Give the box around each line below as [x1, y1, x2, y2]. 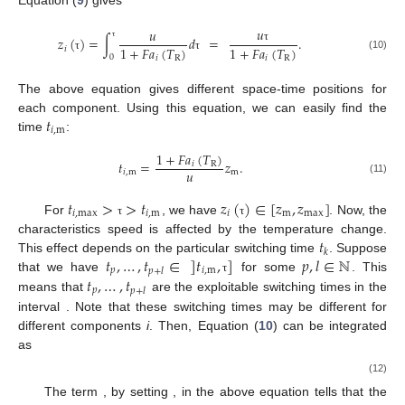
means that [18, 278, 88, 294]
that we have [18, 259, 106, 274]
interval [18, 298, 66, 314]
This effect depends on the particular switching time [18, 240, 319, 255]
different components [18, 317, 147, 333]
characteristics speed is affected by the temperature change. [18, 221, 387, 236]
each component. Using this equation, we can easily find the [18, 99, 387, 115]
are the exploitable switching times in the [146, 278, 388, 294]
